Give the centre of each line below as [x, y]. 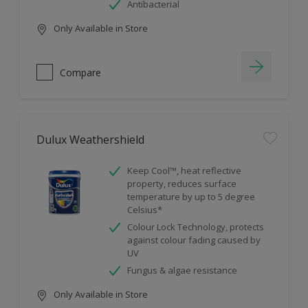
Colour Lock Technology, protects [196, 227]
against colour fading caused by [194, 240]
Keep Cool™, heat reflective [184, 171]
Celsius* [145, 210]
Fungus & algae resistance [182, 271]
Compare [80, 72]
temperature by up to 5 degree [191, 197]
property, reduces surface [182, 184]
